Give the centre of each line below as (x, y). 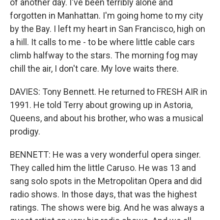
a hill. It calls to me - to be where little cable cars (102, 42)
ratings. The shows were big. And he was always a (107, 207)
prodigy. (25, 131)
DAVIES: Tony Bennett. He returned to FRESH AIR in (109, 92)
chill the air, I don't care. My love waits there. (94, 69)
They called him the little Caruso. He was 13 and (103, 168)
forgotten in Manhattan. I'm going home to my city (107, 15)
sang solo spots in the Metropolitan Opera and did (106, 181)
